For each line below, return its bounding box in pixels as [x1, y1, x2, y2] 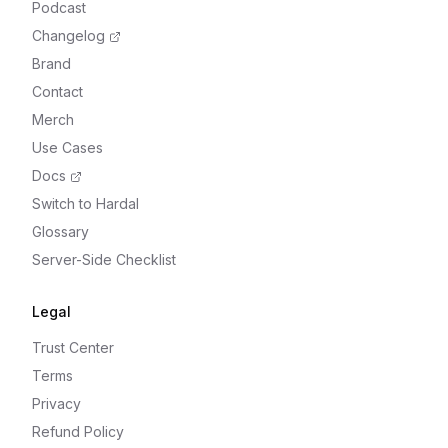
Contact [32, 83, 83, 101]
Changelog [32, 27, 105, 45]
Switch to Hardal [32, 195, 139, 213]
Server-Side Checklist [32, 251, 176, 269]
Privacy [32, 395, 81, 413]
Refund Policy [32, 423, 124, 441]
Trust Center [32, 339, 114, 357]
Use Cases [32, 139, 103, 157]
